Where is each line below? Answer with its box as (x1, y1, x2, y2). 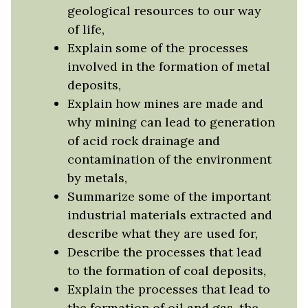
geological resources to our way (67, 2, 261, 19)
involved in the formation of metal (67, 58, 270, 74)
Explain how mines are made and (67, 95, 263, 111)
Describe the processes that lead (67, 243, 262, 260)
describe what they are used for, (67, 225, 258, 241)
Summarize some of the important (67, 188, 271, 204)
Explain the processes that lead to (67, 280, 270, 297)
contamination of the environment (67, 151, 272, 167)
